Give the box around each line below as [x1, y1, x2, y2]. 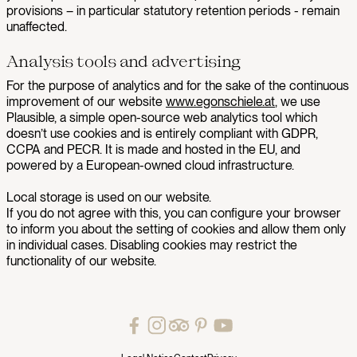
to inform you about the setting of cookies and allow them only [6, 222, 346, 237]
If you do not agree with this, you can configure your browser [6, 206, 341, 221]
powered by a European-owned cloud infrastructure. [6, 158, 294, 173]
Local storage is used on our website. [6, 190, 211, 205]
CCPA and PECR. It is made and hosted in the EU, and [6, 142, 300, 157]
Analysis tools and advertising [6, 51, 241, 70]
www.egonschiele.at [166, 94, 275, 109]
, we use [275, 94, 320, 109]
